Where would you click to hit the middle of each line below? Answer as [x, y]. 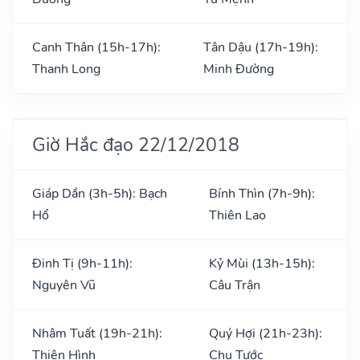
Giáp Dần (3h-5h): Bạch [100, 193]
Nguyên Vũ [64, 285]
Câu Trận [235, 285]
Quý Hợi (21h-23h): [266, 333]
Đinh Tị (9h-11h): [82, 263]
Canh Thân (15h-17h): [96, 47]
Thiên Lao [237, 215]
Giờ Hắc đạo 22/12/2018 [136, 144]
